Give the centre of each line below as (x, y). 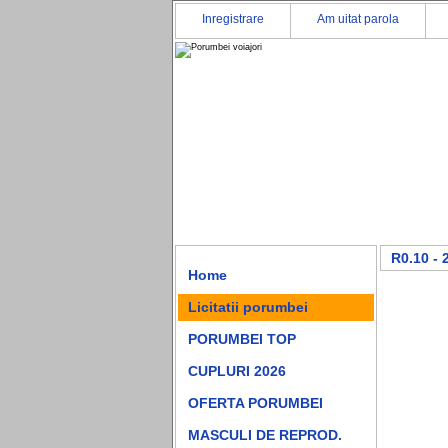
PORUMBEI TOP (242, 339)
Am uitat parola (358, 19)
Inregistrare (233, 19)
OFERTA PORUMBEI (255, 403)
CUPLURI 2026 (237, 371)
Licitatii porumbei (248, 307)
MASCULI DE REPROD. (265, 435)
